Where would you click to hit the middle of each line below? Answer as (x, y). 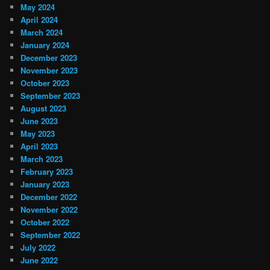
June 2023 (39, 121)
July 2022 (38, 248)
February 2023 (47, 172)
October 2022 (45, 222)
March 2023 (42, 159)
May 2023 (38, 134)
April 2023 (39, 146)
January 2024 (45, 45)
